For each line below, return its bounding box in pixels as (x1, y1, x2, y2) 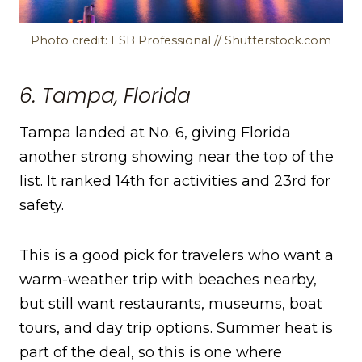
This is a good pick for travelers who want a (19, 246, 334, 265)
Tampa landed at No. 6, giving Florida (19, 124, 291, 142)
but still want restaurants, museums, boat (19, 295, 322, 314)
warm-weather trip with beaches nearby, (19, 271, 317, 289)
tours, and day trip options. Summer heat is (19, 319, 333, 338)
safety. (19, 196, 64, 215)
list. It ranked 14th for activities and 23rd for (19, 172, 330, 191)
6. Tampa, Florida (19, 81, 191, 110)
